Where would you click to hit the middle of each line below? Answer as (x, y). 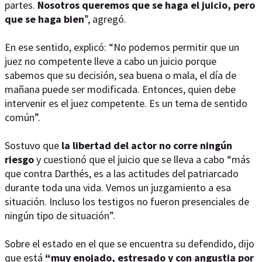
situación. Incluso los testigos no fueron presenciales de (127, 201)
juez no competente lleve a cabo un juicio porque (111, 61)
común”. (23, 117)
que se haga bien (44, 19)
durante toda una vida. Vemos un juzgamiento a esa (118, 187)
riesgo (19, 159)
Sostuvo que (33, 145)
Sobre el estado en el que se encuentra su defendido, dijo (130, 244)
